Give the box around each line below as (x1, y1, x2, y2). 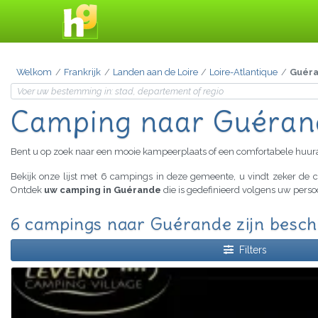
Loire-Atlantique (209, 67, 278, 78)
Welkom (16, 67, 52, 78)
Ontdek (11, 185, 44, 196)
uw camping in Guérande (44, 185, 161, 196)
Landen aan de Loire (112, 67, 198, 78)
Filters (238, 244, 267, 256)
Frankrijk (63, 67, 101, 78)
